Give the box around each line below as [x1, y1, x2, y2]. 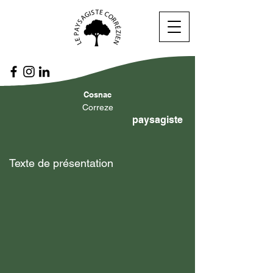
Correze [82, 102, 113, 112]
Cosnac [83, 90, 112, 99]
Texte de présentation [9, 157, 113, 169]
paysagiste [132, 114, 183, 126]
